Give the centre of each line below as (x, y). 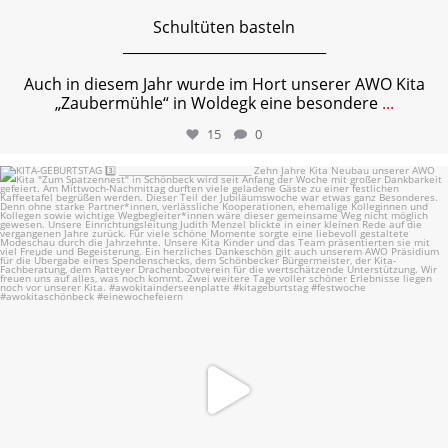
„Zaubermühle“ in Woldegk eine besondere (216, 103)
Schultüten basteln (224, 27)
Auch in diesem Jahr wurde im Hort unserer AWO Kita (224, 84)
